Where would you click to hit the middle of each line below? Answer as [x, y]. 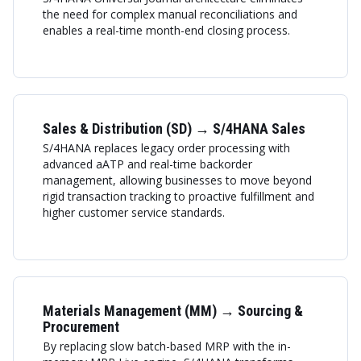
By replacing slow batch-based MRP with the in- [167, 346]
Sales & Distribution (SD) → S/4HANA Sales [174, 129]
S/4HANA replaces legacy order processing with [166, 148]
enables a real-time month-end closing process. [166, 30]
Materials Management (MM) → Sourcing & [173, 311]
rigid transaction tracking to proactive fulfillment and [178, 196]
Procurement [81, 327]
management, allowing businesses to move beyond [177, 180]
